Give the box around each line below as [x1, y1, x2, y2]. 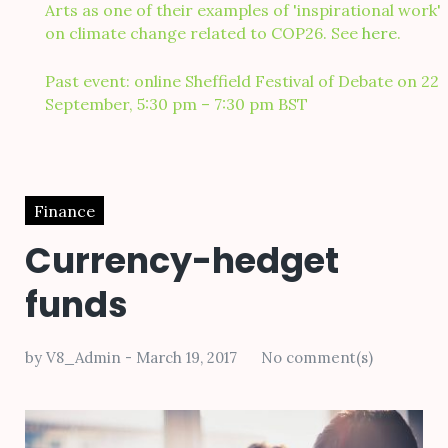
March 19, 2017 [136, 348, 237, 368]
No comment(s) [261, 348, 373, 368]
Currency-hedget [25, 236, 339, 286]
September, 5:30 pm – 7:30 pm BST [45, 94, 308, 114]
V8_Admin [46, 348, 121, 368]
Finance [33, 200, 95, 221]
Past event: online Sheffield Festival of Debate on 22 [45, 71, 439, 91]
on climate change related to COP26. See [45, 23, 362, 43]
